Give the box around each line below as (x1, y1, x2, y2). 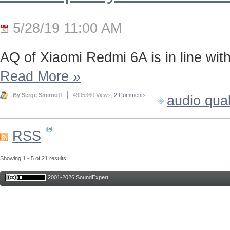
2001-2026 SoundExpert (46, 174, 108, 180)
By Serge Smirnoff (13, 92, 62, 99)
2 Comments (114, 92, 146, 99)
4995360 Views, (73, 92, 114, 99)
